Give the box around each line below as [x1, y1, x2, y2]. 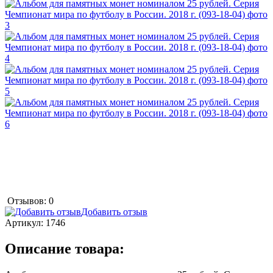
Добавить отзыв [81, 206, 147, 217]
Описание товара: [5, 240, 124, 257]
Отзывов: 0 [7, 195, 54, 206]
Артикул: [5, 217, 46, 228]
